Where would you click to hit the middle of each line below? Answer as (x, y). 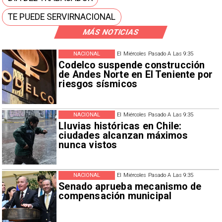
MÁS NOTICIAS (111, 32)
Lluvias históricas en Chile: (120, 126)
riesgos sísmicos (98, 84)
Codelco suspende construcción (132, 65)
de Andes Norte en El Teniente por (136, 75)
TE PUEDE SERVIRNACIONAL (62, 17)
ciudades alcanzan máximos (123, 135)
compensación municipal (115, 196)
